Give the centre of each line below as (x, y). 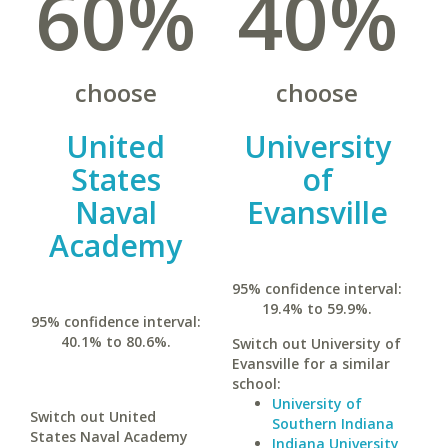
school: (256, 383)
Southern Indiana (332, 423)
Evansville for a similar (310, 363)
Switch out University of (316, 343)
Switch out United (93, 416)
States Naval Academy (109, 436)
